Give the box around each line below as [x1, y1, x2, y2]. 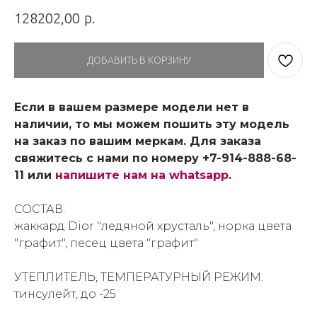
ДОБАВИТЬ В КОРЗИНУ [87, 54, 191, 66]
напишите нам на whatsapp [55, 168, 229, 182]
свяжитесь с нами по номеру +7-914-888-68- [14, 151, 296, 165]
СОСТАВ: [14, 202, 65, 216]
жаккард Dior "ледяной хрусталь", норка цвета [14, 219, 292, 233]
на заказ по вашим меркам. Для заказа [14, 134, 261, 148]
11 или [14, 168, 55, 182]
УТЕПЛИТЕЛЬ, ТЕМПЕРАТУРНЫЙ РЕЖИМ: [14, 270, 263, 284]
